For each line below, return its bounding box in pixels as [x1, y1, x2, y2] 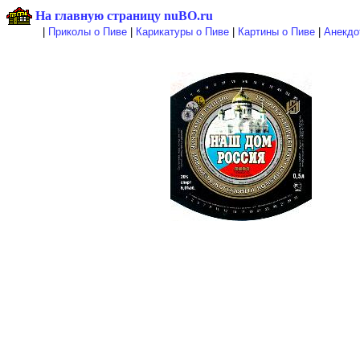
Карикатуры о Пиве [135, 26, 229, 38]
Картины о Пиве [237, 26, 315, 38]
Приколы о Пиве [47, 26, 127, 38]
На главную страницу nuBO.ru [35, 9, 213, 22]
